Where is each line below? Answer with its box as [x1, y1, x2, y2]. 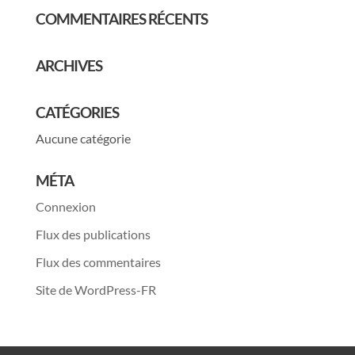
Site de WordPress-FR [35, 282, 156, 297]
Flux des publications [35, 227, 151, 242]
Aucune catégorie [35, 131, 131, 146]
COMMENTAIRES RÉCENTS [35, 10, 208, 28]
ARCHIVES [35, 56, 102, 74]
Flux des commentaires [35, 254, 161, 269]
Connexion [35, 199, 96, 214]
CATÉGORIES [35, 103, 119, 121]
